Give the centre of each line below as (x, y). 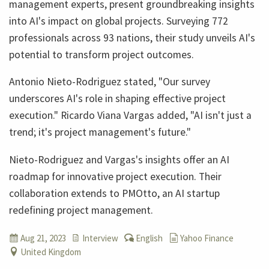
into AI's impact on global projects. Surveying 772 (119, 21)
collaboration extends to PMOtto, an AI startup (114, 193)
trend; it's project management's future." (100, 132)
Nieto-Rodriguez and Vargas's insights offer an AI (119, 159)
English (149, 238)
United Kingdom (50, 252)
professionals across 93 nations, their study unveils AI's (132, 38)
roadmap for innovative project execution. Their (115, 176)
